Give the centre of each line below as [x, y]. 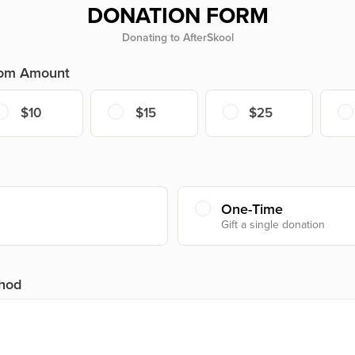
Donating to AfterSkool [177, 37]
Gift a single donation [273, 224]
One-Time [252, 209]
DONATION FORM [177, 15]
